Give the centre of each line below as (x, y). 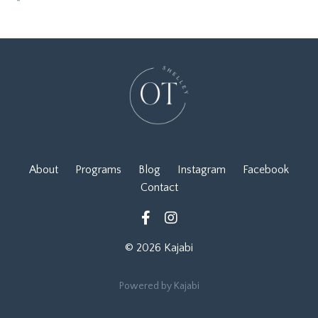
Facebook (266, 169)
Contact (159, 187)
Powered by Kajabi (159, 286)
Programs (98, 169)
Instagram (202, 169)
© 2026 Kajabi (159, 247)
